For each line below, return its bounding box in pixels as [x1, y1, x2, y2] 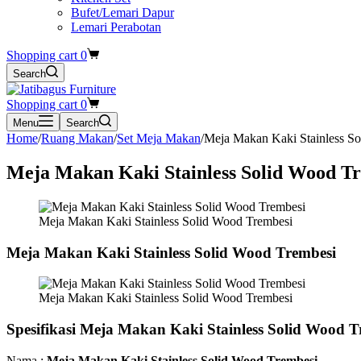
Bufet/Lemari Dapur [71, 6, 174, 19]
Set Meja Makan [117, 131, 201, 145]
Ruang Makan [41, 131, 114, 145]
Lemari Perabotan [71, 20, 161, 34]
